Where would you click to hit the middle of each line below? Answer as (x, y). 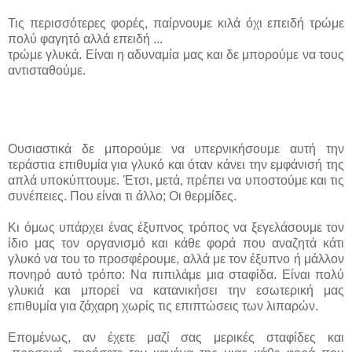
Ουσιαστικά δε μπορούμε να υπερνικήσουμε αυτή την (176, 148)
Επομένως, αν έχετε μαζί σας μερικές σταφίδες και (176, 337)
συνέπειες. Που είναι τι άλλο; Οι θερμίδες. (122, 196)
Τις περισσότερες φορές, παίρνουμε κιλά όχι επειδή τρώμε (176, 23)
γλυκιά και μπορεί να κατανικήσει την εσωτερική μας (176, 290)
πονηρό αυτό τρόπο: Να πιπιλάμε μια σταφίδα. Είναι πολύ (176, 274)
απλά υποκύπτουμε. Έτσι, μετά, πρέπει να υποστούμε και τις (176, 180)
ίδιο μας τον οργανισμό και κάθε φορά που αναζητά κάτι (176, 243)
